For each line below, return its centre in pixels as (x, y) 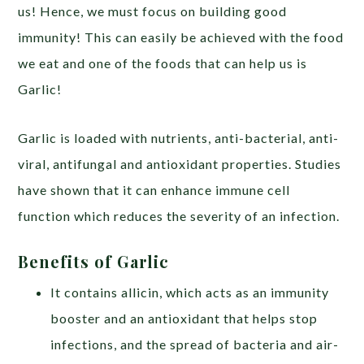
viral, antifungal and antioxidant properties (154, 163)
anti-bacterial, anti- (277, 137)
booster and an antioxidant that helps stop (184, 318)
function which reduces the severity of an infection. (179, 215)
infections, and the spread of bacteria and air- (195, 344)
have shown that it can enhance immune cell (154, 189)
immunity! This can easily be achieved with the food (181, 37)
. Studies (315, 163)
